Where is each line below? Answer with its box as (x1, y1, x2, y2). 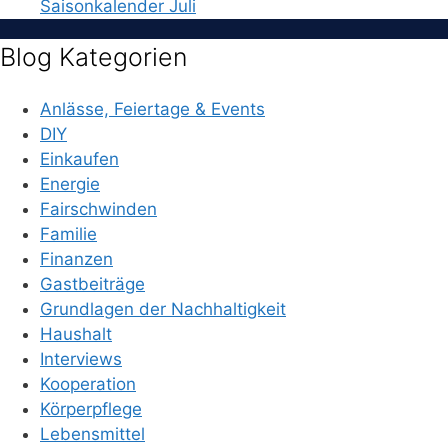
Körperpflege (40, 399, 142, 420)
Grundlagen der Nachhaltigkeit (40, 299, 286, 320)
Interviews (40, 349, 122, 370)
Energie (40, 174, 100, 195)
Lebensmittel (40, 424, 145, 445)
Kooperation (40, 374, 136, 395)
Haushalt (40, 324, 112, 345)
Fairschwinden (40, 199, 157, 220)
